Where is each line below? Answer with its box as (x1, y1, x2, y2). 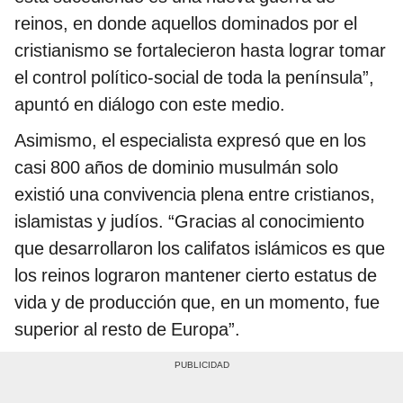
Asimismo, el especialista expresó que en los (14, 130, 366, 152)
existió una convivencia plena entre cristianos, (14, 184, 375, 206)
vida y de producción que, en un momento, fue (14, 291, 380, 314)
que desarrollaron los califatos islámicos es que (14, 237, 385, 260)
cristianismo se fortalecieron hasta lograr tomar (14, 40, 386, 62)
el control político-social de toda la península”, (14, 67, 374, 89)
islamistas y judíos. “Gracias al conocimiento (14, 210, 364, 233)
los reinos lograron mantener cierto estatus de (14, 264, 377, 287)
